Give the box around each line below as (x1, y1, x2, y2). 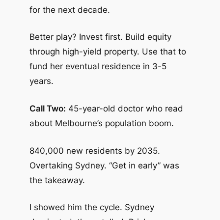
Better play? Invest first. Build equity (29, 32, 171, 42)
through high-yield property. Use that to (29, 47, 186, 57)
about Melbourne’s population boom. (29, 118, 174, 129)
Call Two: (29, 104, 66, 114)
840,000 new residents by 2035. (29, 145, 160, 156)
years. (29, 76, 54, 86)
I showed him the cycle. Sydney (29, 202, 154, 213)
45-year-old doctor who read (65, 104, 183, 114)
